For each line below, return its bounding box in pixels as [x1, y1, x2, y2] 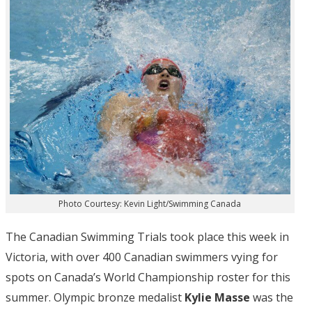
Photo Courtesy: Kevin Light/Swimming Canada [58, 198, 242, 210]
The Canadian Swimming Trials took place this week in [6, 229, 289, 245]
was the [253, 290, 293, 306]
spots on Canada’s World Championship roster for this [6, 270, 290, 286]
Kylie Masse [185, 290, 253, 306]
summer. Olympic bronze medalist [6, 290, 185, 306]
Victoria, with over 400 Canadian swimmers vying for [6, 249, 278, 265]
